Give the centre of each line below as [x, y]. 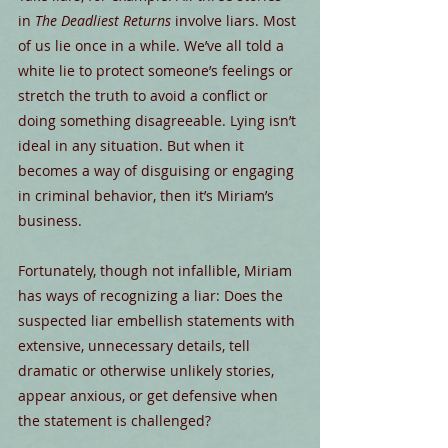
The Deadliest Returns [103, 21]
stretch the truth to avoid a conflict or [145, 96]
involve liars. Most [235, 21]
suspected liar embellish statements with [158, 321]
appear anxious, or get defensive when [150, 396]
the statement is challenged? [114, 421]
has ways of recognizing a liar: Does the [152, 296]
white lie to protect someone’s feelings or [157, 71]
